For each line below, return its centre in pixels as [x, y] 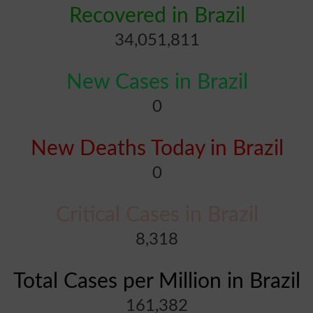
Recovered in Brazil [157, 16]
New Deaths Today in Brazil [157, 149]
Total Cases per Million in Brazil [157, 282]
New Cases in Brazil [157, 82]
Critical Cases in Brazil [157, 215]
